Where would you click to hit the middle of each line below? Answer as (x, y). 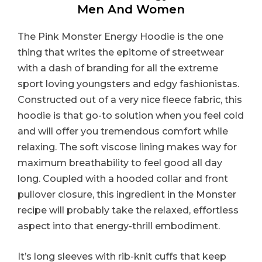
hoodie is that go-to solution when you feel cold (131, 115)
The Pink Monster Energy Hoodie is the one (120, 36)
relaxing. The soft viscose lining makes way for (127, 147)
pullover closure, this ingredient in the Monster (127, 194)
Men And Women (131, 9)
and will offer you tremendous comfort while (123, 131)
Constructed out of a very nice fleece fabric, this (130, 99)
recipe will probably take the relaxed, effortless (128, 210)
